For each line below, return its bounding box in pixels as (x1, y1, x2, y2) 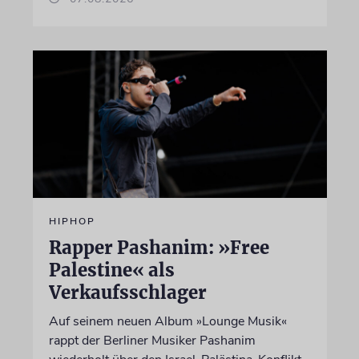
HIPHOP (48, 214, 95, 228)
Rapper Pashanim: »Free (48, 236, 269, 259)
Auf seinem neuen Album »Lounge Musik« (48, 312, 287, 330)
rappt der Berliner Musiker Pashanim (48, 331, 256, 349)
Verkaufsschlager (48, 280, 207, 304)
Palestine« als (48, 258, 175, 281)
